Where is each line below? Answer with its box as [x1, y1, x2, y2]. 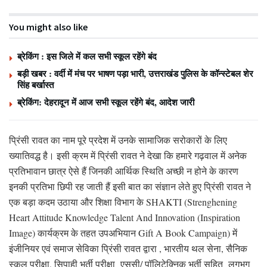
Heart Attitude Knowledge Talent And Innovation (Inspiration [9, 210, 240, 223]
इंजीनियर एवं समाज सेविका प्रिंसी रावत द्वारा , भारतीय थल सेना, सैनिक [9, 241, 247, 254]
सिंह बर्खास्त [17, 77, 54, 91]
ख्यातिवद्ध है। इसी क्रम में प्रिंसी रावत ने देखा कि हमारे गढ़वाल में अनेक [9, 148, 247, 162]
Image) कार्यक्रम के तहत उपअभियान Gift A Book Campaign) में [9, 226, 237, 239]
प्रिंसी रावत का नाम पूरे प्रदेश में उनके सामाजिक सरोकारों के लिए [9, 133, 227, 146]
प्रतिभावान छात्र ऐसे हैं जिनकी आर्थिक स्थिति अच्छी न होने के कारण [9, 164, 238, 177]
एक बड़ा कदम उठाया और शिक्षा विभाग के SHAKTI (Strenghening [9, 195, 237, 208]
